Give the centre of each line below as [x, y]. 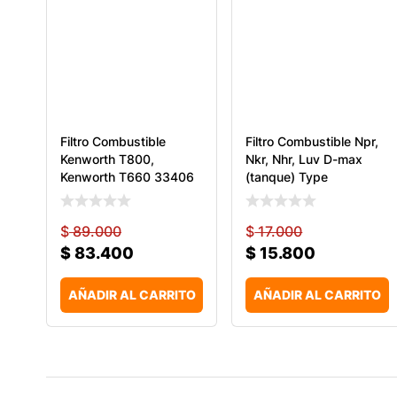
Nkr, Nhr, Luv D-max [304, 159]
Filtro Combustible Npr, [312, 141]
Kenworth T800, [107, 159]
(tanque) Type [287, 176]
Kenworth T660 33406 [127, 176]
